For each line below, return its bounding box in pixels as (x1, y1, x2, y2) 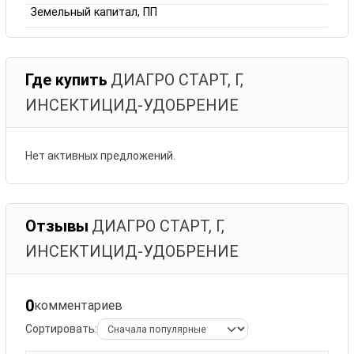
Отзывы (25, 216, 89, 235)
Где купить (25, 70, 108, 89)
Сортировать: (25, 322, 98, 336)
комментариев (34, 298, 123, 314)
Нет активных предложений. (25, 149, 176, 162)
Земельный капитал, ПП (30, 5, 157, 19)
